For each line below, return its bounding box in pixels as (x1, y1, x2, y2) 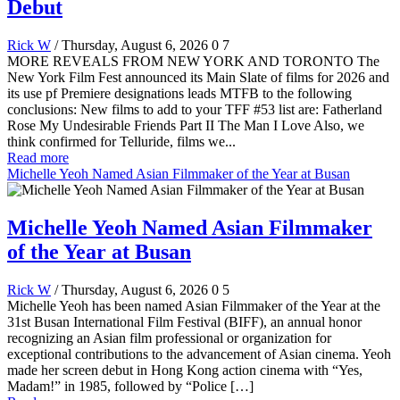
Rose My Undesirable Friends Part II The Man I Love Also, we (7, 118, 364, 134)
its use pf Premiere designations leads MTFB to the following (7, 86, 352, 102)
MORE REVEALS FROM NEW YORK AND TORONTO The (7, 54, 379, 70)
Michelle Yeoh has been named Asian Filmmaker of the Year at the (7, 298, 380, 314)
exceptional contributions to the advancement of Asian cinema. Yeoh (7, 346, 391, 362)
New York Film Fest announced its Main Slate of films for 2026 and (7, 70, 389, 86)
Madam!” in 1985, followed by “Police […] (7, 379, 254, 395)
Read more (7, 150, 69, 166)
